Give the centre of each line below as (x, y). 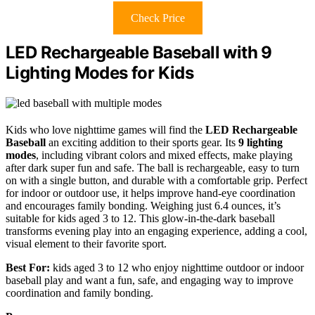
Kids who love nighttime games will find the (105, 130)
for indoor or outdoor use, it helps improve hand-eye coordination (150, 193)
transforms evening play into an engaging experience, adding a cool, (156, 231)
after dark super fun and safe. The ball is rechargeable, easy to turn (153, 168)
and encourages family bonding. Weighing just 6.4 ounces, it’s (143, 206)
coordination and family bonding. (79, 293)
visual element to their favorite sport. (86, 244)
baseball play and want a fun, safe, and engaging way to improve (149, 281)
